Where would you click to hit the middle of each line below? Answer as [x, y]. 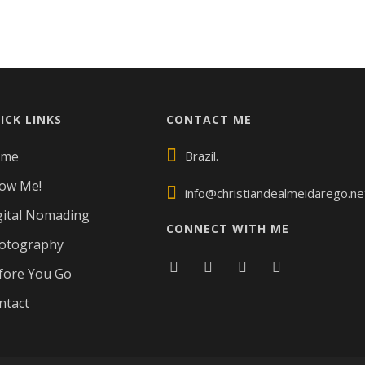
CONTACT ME [209, 119]
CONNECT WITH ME [228, 229]
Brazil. [202, 156]
